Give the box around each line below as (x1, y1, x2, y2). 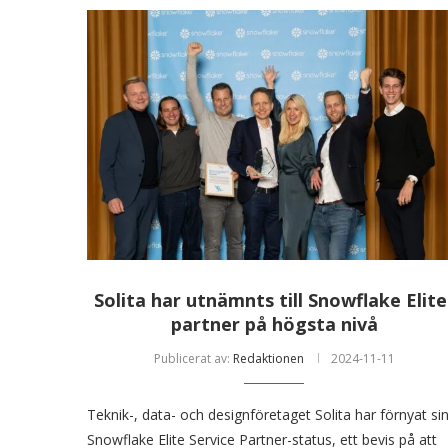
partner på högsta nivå (170, 311, 378, 336)
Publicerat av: (153, 349, 233, 367)
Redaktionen (232, 349, 304, 367)
